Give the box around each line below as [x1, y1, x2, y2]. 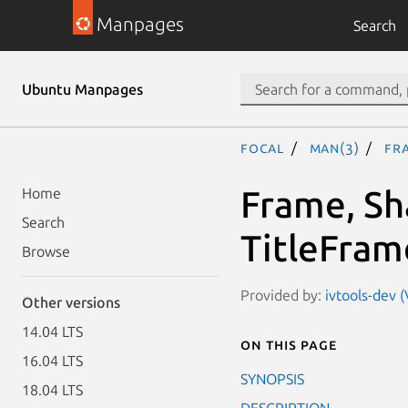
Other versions [22, 294, 120, 311]
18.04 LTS [22, 382, 83, 398]
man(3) [309, 139, 360, 156]
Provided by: [240, 286, 325, 303]
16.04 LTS [22, 352, 83, 369]
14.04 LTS [22, 323, 83, 340]
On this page [240, 335, 337, 352]
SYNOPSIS [240, 370, 304, 387]
